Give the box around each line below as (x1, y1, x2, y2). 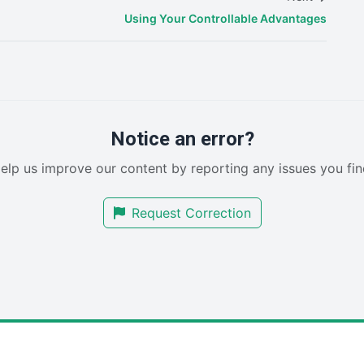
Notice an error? (110, 128, 254, 151)
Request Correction (131, 205, 251, 222)
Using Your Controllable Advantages (124, 11, 327, 26)
